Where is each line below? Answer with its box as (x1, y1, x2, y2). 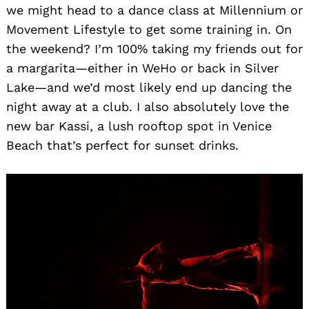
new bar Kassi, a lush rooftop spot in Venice (6, 119, 272, 134)
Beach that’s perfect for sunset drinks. (6, 138, 239, 153)
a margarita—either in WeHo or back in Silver (6, 61, 279, 76)
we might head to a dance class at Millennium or (6, 3, 303, 18)
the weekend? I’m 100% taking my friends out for (6, 41, 303, 57)
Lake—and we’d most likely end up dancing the (6, 80, 292, 95)
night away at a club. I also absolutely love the (6, 99, 289, 114)
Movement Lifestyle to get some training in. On (6, 22, 292, 37)
